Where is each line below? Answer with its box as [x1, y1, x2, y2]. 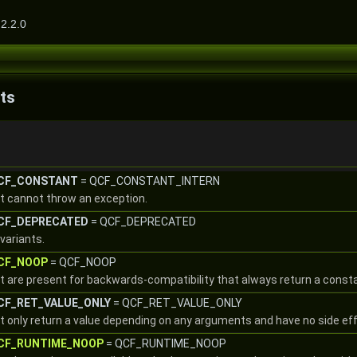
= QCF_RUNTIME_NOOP [104, 337, 226, 350]
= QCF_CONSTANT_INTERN [78, 175, 220, 187]
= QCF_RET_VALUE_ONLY [111, 296, 242, 309]
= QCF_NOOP [48, 256, 116, 269]
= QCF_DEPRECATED [88, 215, 196, 228]
